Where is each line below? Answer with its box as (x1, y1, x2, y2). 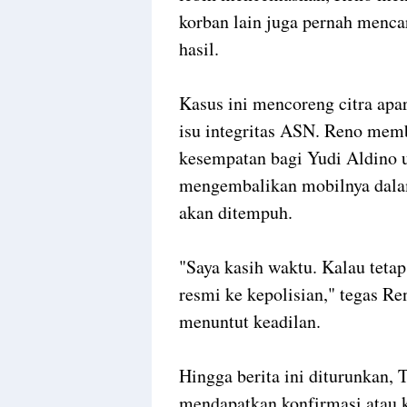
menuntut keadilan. (179, 308, 321, 333)
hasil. (179, 35, 219, 61)
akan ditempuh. (179, 199, 293, 224)
